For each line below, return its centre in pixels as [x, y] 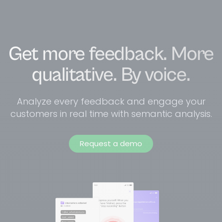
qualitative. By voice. [111, 75]
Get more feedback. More [111, 54]
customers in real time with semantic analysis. [111, 113]
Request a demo [111, 144]
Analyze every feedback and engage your [111, 101]
